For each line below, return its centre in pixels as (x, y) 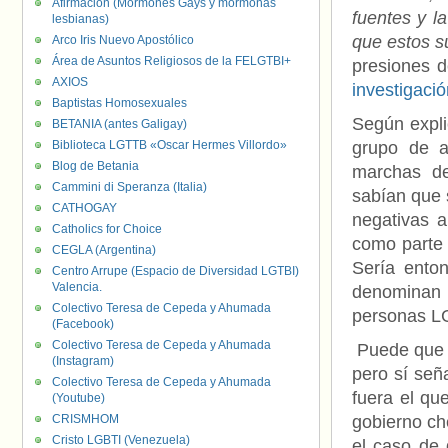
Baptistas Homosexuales (119, 103)
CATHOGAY (84, 208)
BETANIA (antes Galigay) (119, 124)
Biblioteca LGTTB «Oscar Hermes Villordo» (169, 145)
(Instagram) (83, 361)
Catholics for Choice (107, 229)
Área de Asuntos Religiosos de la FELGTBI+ (171, 61)
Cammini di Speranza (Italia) (129, 187)
